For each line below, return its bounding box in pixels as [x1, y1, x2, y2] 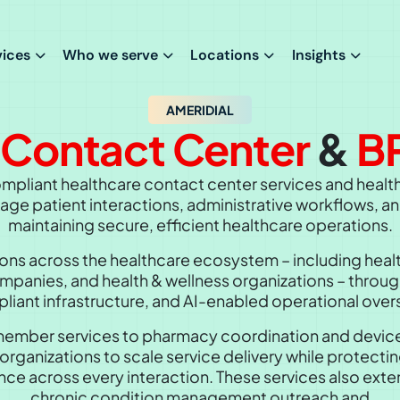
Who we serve [62, 46, 159, 64]
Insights [291, 46, 346, 64]
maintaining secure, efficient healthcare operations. [7, 213, 393, 235]
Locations [190, 46, 260, 64]
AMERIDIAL [166, 101, 234, 118]
